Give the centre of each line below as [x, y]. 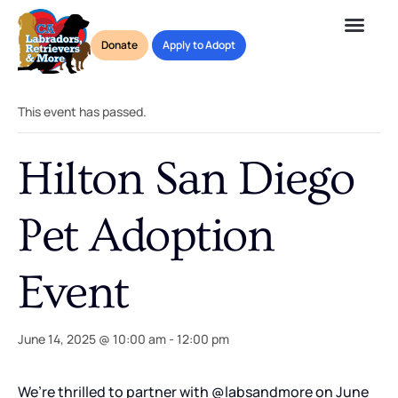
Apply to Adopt [199, 44]
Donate [119, 44]
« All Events [57, 69]
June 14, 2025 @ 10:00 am [92, 338]
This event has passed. [82, 111]
